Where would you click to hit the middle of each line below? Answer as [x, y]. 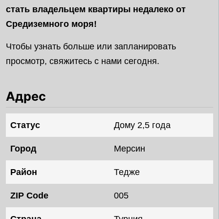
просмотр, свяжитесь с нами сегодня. [83, 61]
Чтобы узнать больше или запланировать [91, 46]
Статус [25, 125]
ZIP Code [29, 196]
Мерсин [130, 149]
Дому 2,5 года [142, 125]
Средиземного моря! [51, 24]
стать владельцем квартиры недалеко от [96, 9]
